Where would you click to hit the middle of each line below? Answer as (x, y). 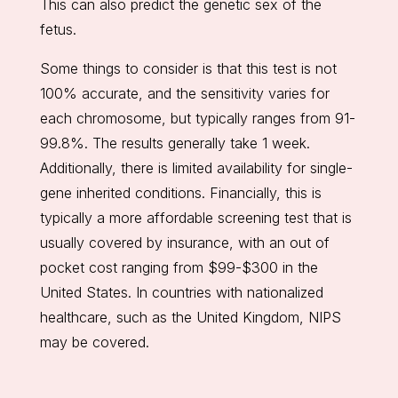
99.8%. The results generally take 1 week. (175, 143)
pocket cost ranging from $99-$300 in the (179, 267)
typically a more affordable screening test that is (195, 217)
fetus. (58, 29)
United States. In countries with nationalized (181, 292)
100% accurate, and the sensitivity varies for (184, 93)
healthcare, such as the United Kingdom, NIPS (190, 317)
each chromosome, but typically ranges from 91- (197, 118)
